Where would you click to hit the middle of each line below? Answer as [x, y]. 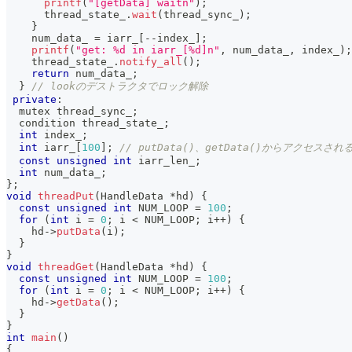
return [50, 73]
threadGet [66, 267]
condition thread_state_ [85, 123]
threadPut [66, 196]
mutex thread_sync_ [69, 111]
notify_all [151, 62]
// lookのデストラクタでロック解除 [120, 86]
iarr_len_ [163, 161]
